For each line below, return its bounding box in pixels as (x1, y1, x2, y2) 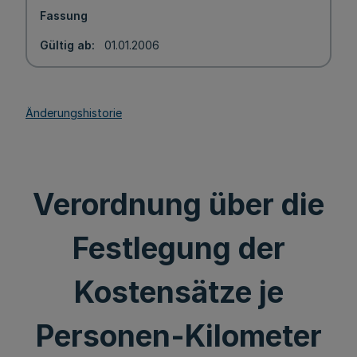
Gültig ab (40, 38, 92, 52)
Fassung (40, 9, 88, 22)
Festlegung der (72, 230, 285, 266)
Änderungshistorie (25, 105, 122, 120)
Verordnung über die (33, 186, 324, 222)
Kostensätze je (73, 274, 284, 310)
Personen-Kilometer (35, 318, 322, 354)
